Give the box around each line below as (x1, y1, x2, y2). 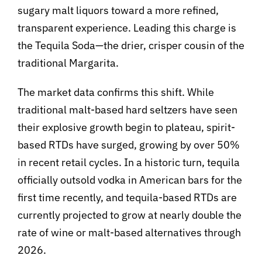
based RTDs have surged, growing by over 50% (18, 137, 240, 151)
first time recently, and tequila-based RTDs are (18, 190, 237, 204)
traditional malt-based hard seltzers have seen (18, 102, 237, 116)
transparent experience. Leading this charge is (18, 20, 236, 35)
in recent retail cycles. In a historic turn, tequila (18, 155, 240, 169)
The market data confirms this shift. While (18, 85, 214, 99)
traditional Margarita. (18, 56, 119, 70)
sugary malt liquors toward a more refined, (18, 3, 219, 17)
